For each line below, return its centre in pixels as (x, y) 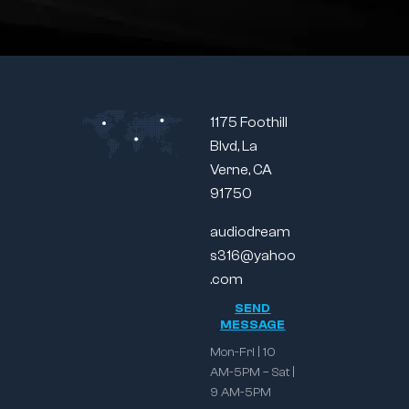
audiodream (250, 232)
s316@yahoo (252, 256)
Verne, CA (241, 170)
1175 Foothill (248, 123)
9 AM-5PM (240, 393)
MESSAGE (253, 325)
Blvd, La (233, 147)
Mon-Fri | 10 (242, 353)
